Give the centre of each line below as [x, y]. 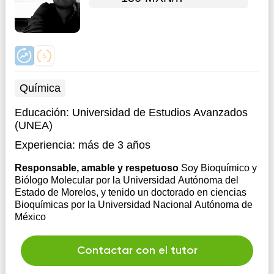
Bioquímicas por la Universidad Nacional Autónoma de [133, 205]
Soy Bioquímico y [219, 168]
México [30, 217]
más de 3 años [114, 145]
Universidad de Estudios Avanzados [160, 113]
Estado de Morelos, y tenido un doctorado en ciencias [130, 192]
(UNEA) [33, 125]
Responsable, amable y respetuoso [98, 168]
